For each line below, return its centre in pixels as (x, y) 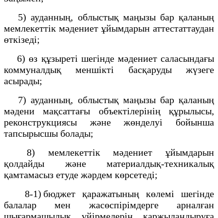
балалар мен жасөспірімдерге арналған (109, 205)
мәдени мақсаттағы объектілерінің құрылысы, (109, 111)
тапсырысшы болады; (50, 133)
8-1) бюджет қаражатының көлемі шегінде (109, 193)
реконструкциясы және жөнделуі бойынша (109, 122)
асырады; (24, 81)
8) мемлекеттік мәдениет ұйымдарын (109, 152)
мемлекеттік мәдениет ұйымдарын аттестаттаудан (109, 28)
